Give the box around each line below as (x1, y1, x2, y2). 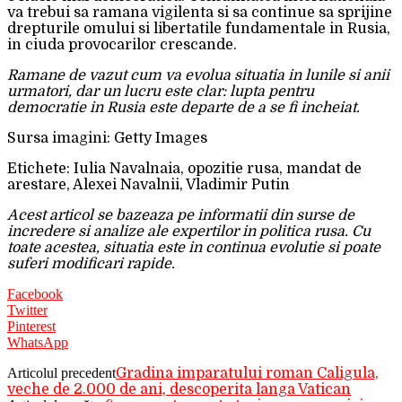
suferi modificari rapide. (7, 255, 175, 272)
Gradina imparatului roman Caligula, (116, 364, 379, 381)
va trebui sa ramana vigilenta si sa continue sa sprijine (7, 4, 392, 21)
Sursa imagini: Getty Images (7, 129, 207, 146)
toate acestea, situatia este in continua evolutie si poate (7, 239, 380, 256)
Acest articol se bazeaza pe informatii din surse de (7, 206, 354, 223)
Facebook (7, 285, 63, 301)
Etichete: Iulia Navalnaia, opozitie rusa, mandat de (7, 160, 362, 177)
